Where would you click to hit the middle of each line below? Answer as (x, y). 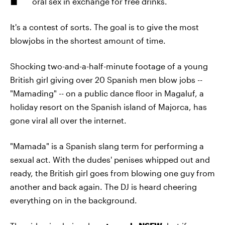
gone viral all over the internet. (68, 120)
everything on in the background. (74, 200)
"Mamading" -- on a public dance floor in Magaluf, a (107, 93)
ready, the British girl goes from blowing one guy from (113, 173)
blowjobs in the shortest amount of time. (88, 40)
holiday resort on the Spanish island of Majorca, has (108, 107)
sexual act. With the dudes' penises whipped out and (110, 159)
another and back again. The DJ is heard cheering (103, 187)
